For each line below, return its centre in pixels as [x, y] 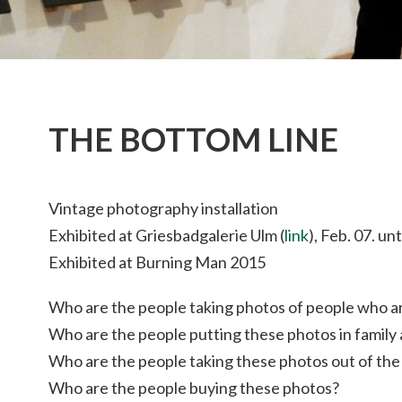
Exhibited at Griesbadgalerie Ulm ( [166, 236]
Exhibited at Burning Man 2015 [157, 262]
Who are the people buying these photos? [194, 388]
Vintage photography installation [163, 209]
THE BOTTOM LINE [193, 140]
